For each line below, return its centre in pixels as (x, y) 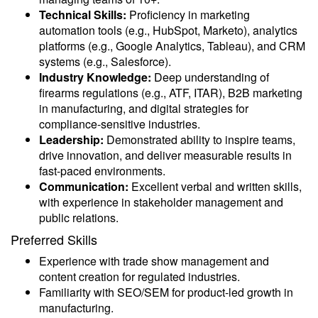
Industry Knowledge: (95, 77)
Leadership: (71, 139)
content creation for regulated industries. (139, 276)
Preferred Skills (54, 239)
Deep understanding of (210, 77)
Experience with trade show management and (154, 261)
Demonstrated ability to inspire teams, (199, 139)
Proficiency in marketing (188, 15)
